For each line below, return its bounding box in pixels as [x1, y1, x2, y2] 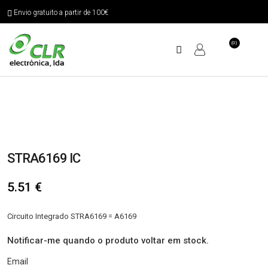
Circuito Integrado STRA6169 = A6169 [7, 212, 136, 221]
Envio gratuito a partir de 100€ [14, 8, 108, 17]
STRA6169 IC [7, 151, 80, 166]
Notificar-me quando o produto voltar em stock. [7, 235, 209, 246]
